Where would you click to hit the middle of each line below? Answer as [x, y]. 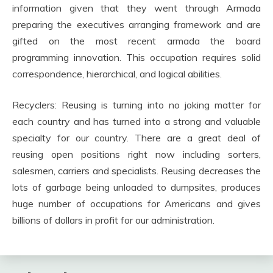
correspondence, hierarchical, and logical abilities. [117, 73]
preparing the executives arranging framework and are [136, 24]
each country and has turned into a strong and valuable [136, 121]
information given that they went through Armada [136, 8]
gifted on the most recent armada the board [136, 41]
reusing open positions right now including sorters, [136, 154]
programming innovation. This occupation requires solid [136, 57]
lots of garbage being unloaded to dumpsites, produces [136, 187]
